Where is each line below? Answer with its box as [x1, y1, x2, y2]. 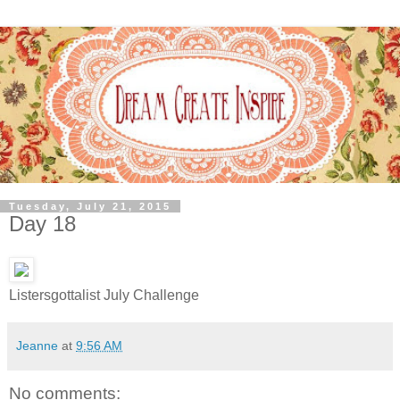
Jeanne [16, 338, 58, 354]
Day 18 [9, 211, 76, 236]
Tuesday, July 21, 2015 [9, 200, 171, 212]
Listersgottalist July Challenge [9, 287, 203, 304]
